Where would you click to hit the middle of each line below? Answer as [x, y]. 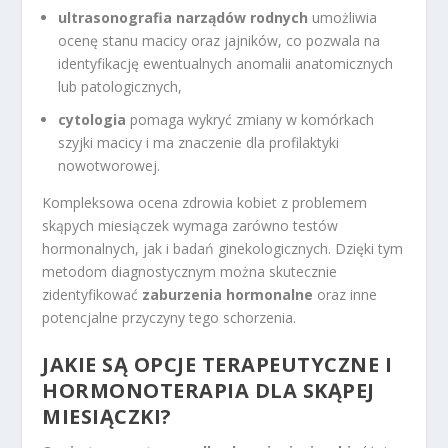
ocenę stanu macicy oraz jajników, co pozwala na [219, 41]
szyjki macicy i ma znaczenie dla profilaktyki [199, 143]
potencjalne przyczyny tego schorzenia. [169, 318]
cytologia [92, 120]
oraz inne [345, 295]
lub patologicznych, [120, 87]
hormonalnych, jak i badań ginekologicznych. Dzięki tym [223, 249]
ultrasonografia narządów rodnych [183, 18]
